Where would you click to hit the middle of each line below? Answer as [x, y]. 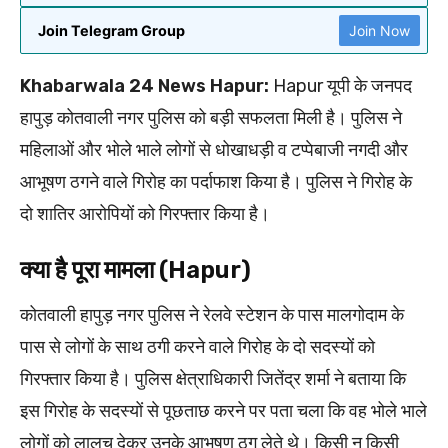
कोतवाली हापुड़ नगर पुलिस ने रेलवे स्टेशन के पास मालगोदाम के [212, 314]
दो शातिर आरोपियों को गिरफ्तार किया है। [145, 213]
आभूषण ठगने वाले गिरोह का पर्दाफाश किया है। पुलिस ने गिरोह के [216, 181]
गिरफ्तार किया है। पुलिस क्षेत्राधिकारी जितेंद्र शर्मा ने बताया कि [213, 378]
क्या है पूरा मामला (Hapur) [135, 269]
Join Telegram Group [111, 30]
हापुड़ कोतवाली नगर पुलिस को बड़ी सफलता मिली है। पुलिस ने [211, 117]
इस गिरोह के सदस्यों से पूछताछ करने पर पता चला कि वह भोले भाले [223, 410]
